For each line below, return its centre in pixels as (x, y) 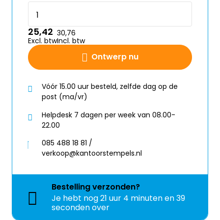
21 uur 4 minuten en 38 (143, 198)
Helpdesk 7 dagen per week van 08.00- (109, 115)
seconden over (81, 208)
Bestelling (72, 187)
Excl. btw (42, 41)
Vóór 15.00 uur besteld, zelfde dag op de (110, 86)
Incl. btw (71, 41)
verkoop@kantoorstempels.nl (92, 153)
